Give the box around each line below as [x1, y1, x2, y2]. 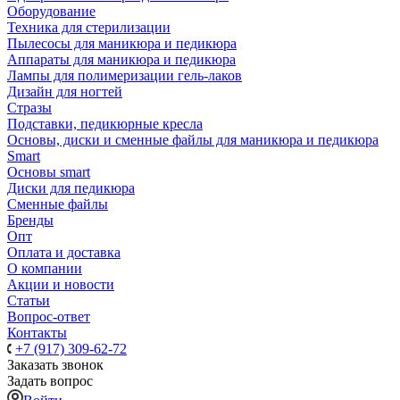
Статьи [7, 293, 50, 308]
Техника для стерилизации [7, 20, 171, 35]
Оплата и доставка [7, 245, 121, 260]
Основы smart [7, 164, 90, 179]
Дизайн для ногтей [7, 84, 122, 99]
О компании [7, 261, 82, 276]
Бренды [7, 212, 54, 228]
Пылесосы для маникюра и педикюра [7, 36, 237, 51]
